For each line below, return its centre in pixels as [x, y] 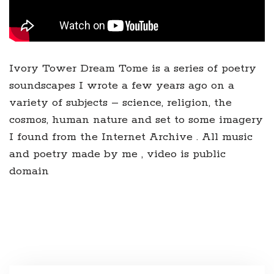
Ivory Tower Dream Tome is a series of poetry [133, 68]
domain [29, 171]
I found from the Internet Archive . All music [131, 137]
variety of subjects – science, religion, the [120, 103]
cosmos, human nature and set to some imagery [136, 120]
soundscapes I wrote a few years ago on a [122, 86]
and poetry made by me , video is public [117, 154]
